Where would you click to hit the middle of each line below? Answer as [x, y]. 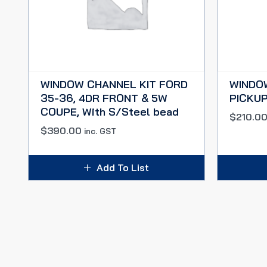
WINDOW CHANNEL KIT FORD [114, 84]
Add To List [123, 167]
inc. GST [100, 131]
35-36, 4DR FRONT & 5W [104, 98]
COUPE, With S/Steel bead [110, 112]
